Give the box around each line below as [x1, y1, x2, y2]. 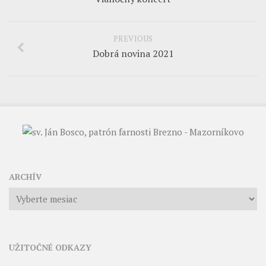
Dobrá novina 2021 [92, 47, 174, 60]
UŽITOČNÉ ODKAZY [9, 242, 91, 253]
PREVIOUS [113, 33, 153, 44]
